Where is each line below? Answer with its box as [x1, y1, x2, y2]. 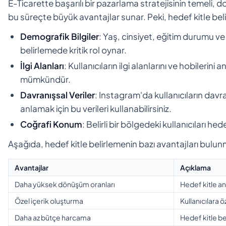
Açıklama [180, 162, 211, 172]
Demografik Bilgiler [20, 30, 99, 42]
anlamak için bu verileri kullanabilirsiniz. [20, 102, 172, 114]
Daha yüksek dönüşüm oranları [15, 179, 115, 189]
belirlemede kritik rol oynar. [20, 44, 127, 55]
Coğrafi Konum [20, 118, 82, 130]
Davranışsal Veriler [20, 89, 95, 100]
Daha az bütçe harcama [15, 212, 91, 222]
